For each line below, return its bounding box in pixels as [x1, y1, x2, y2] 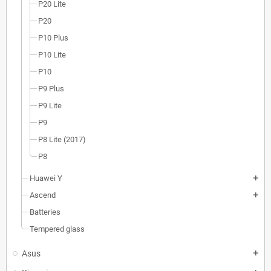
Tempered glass [30, 224, 85, 234]
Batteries [30, 207, 60, 217]
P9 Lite [38, 101, 62, 111]
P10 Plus [38, 33, 68, 43]
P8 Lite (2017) [38, 135, 86, 145]
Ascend [30, 191, 56, 200]
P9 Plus [38, 84, 64, 94]
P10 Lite [38, 50, 66, 60]
